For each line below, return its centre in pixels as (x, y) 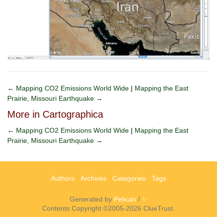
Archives (93, 178)
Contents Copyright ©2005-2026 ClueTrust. (108, 208)
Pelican (125, 199)
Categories (129, 178)
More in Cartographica (55, 114)
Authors (63, 178)
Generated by (92, 199)
